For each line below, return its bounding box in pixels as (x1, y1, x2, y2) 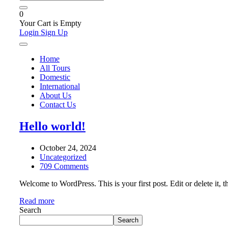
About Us (40, 91, 71, 100)
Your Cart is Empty (19, 19, 81, 27)
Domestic (40, 73, 70, 81)
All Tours (40, 64, 70, 72)
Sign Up (41, 28, 68, 37)
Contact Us (40, 100, 76, 109)
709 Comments (40, 161, 89, 170)
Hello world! (19, 119, 85, 133)
